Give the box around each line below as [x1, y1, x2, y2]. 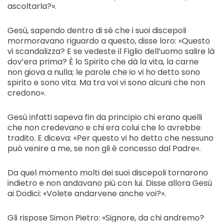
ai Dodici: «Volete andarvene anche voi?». [7, 188, 166, 200]
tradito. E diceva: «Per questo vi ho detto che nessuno [7, 132, 214, 144]
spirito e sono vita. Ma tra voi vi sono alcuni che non [7, 77, 205, 89]
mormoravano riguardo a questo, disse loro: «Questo [7, 35, 210, 47]
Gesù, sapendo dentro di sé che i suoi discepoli [7, 25, 186, 37]
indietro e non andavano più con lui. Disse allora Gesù [7, 177, 212, 189]
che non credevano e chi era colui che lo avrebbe [7, 122, 201, 134]
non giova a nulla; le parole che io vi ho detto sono [7, 66, 200, 78]
